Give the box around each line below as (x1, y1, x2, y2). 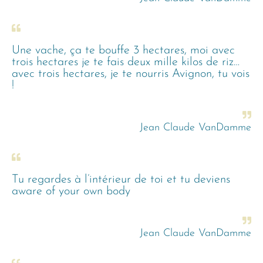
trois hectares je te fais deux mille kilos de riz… (12, 56, 240, 68)
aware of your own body (12, 185, 130, 197)
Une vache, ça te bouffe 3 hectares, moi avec (12, 44, 235, 56)
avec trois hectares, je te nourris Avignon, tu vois (12, 68, 249, 80)
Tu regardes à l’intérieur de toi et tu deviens (12, 173, 230, 186)
